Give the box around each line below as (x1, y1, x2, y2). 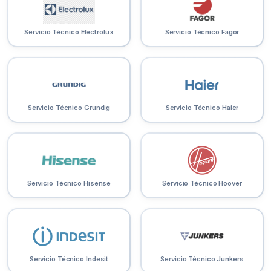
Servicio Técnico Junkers (160, 255, 244, 264)
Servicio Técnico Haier (165, 103, 239, 113)
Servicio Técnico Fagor (165, 28, 240, 37)
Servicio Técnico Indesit (29, 255, 109, 264)
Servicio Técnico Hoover (162, 179, 242, 188)
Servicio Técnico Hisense (27, 179, 111, 188)
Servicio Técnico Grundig (27, 103, 111, 113)
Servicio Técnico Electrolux (24, 28, 114, 37)
